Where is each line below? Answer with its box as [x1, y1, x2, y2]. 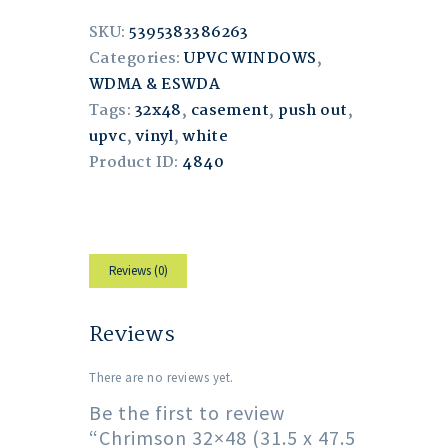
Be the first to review [89, 399, 285, 425]
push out [278, 99, 348, 124]
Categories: [89, 47, 185, 72]
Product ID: [89, 151, 183, 176]
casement [190, 99, 270, 124]
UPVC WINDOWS [184, 47, 317, 72]
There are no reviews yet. [89, 368, 234, 386]
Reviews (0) [108, 261, 168, 279]
